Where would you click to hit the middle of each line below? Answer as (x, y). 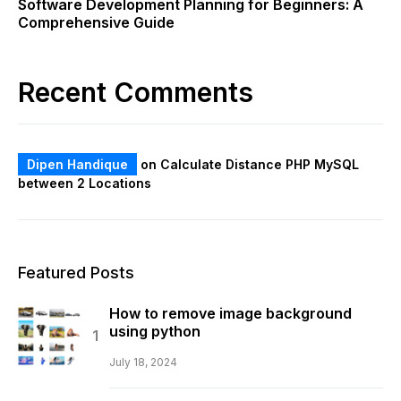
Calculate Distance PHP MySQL (260, 164)
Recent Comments (136, 92)
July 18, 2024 (143, 362)
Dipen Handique (77, 164)
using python (155, 331)
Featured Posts (76, 273)
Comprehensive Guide (96, 22)
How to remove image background (230, 313)
